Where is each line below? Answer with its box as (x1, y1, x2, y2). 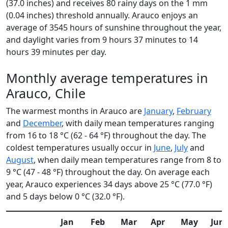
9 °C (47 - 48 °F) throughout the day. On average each (6, 166, 210, 178)
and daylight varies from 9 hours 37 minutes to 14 (6, 34, 198, 45)
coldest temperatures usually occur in (6, 142, 154, 153)
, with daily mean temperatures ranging (62, 118, 214, 129)
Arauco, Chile (6, 84, 85, 102)
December (23, 118, 62, 129)
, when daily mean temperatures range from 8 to (34, 154, 221, 165)
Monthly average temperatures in (6, 69, 208, 87)
